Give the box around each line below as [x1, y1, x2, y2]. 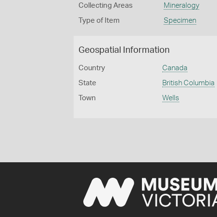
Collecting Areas [78, 2, 133, 9]
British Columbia [162, 79, 215, 87]
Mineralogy [163, 2, 199, 9]
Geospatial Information [78, 46, 170, 55]
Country [78, 64, 105, 72]
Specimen [163, 17, 196, 24]
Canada [162, 64, 188, 72]
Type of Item [78, 17, 120, 24]
